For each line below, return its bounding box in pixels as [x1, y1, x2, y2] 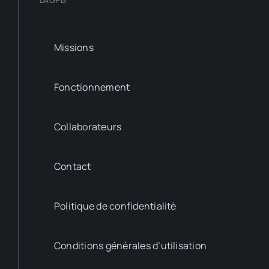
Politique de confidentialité [53, 199, 177, 213]
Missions [53, 40, 94, 54]
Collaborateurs [53, 119, 122, 133]
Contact [53, 159, 91, 173]
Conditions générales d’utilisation [53, 238, 207, 252]
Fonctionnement [53, 80, 130, 94]
